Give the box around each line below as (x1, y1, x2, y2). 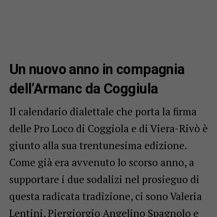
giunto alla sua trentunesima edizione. (9, 138, 186, 152)
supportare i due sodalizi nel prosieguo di (9, 172, 200, 186)
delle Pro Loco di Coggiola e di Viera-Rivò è (9, 121, 208, 135)
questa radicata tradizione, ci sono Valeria (9, 189, 202, 203)
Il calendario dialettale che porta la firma (9, 104, 197, 118)
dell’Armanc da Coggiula (9, 80, 158, 97)
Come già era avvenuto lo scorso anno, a (9, 155, 194, 169)
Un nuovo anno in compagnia (9, 61, 185, 77)
